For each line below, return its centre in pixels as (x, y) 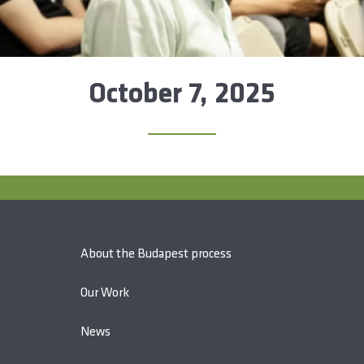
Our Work (105, 293)
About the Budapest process (156, 254)
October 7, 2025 (182, 95)
